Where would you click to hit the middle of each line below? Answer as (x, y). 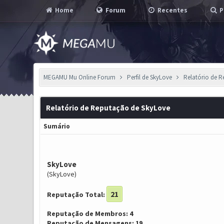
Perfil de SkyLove (149, 77)
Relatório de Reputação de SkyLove (108, 108)
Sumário (56, 126)
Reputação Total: (76, 194)
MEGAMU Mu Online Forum (80, 77)
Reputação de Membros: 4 (90, 213)
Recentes (172, 10)
